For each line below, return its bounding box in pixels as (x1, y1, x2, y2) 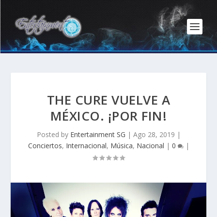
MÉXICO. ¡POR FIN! (50, 107, 167, 124)
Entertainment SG (70, 130, 125, 139)
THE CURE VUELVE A (46, 91, 170, 108)
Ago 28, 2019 (133, 130, 175, 139)
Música (110, 141, 133, 150)
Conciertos (28, 141, 62, 150)
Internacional (65, 141, 107, 150)
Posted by (36, 130, 70, 139)
